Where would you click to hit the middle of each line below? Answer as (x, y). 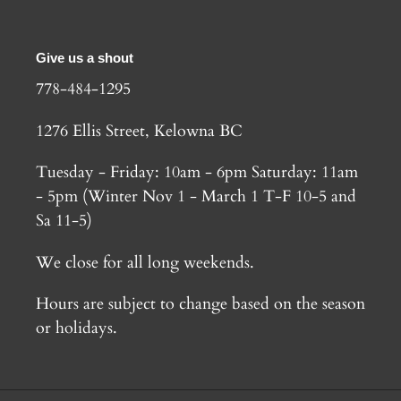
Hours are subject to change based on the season (200, 304)
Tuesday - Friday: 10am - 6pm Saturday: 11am (197, 173)
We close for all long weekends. (145, 262)
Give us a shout (85, 57)
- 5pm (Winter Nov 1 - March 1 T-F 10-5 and (196, 197)
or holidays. (77, 328)
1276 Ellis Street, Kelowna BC (139, 131)
